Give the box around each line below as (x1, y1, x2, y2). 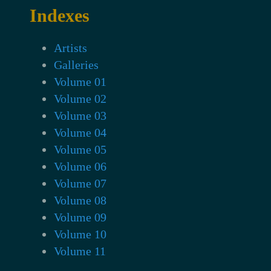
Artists (54, 41, 88, 54)
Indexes (30, 5, 90, 25)
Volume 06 (54, 159, 107, 173)
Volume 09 (54, 210, 107, 224)
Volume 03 (54, 108, 107, 122)
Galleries (54, 57, 99, 71)
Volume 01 (54, 74, 107, 88)
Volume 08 (54, 193, 107, 207)
